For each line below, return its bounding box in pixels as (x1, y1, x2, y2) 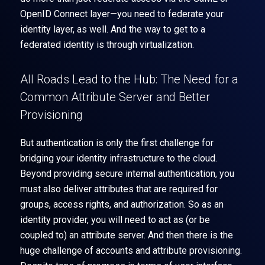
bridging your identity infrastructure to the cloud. (20, 153, 217, 164)
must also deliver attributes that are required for (20, 183, 218, 195)
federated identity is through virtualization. (20, 39, 194, 51)
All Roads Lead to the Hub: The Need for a (20, 72, 238, 87)
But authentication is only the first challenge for (20, 137, 214, 149)
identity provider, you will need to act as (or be (20, 214, 210, 226)
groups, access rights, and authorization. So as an (20, 199, 224, 211)
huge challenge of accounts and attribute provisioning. (20, 245, 242, 257)
